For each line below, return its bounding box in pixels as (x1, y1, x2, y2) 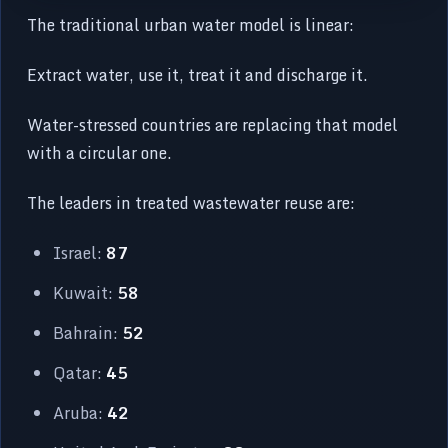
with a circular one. (27, 139, 173, 166)
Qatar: (53, 359, 107, 386)
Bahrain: (53, 319, 123, 346)
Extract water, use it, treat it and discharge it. (27, 61, 369, 88)
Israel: (53, 239, 107, 266)
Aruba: (53, 399, 108, 426)
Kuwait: (53, 279, 118, 306)
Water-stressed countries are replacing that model (27, 111, 399, 138)
